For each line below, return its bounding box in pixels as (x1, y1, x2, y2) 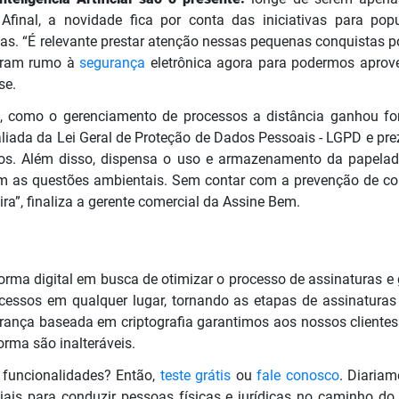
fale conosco (256, 366, 339, 384)
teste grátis (159, 366, 231, 384)
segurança (79, 53, 146, 71)
